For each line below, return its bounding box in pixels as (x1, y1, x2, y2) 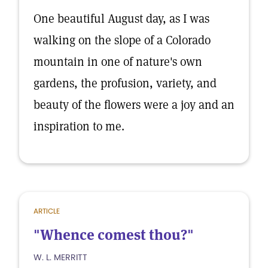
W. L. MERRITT (33, 251, 87, 263)
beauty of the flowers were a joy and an (33, 97, 234, 112)
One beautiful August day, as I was (33, 11, 209, 26)
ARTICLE (33, 206, 60, 216)
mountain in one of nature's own (33, 54, 202, 69)
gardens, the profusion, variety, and (33, 75, 217, 91)
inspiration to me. (33, 118, 124, 134)
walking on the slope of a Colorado (33, 32, 211, 48)
